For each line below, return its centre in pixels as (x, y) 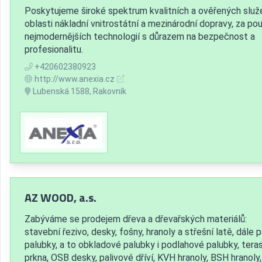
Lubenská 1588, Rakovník (79, 91)
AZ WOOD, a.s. (61, 198)
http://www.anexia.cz (75, 79)
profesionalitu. (54, 49)
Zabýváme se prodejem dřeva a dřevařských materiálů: (136, 219)
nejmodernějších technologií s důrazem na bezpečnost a (140, 36)
